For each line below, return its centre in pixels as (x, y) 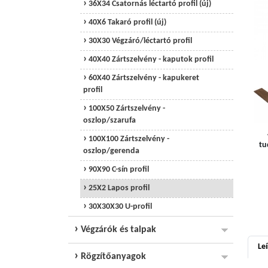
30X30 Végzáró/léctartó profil (139, 41)
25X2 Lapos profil (118, 188)
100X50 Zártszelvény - (126, 109)
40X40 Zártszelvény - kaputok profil (150, 60)
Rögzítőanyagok (112, 257)
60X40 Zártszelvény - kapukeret (143, 78)
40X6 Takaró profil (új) (127, 22)
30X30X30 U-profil (119, 207)
